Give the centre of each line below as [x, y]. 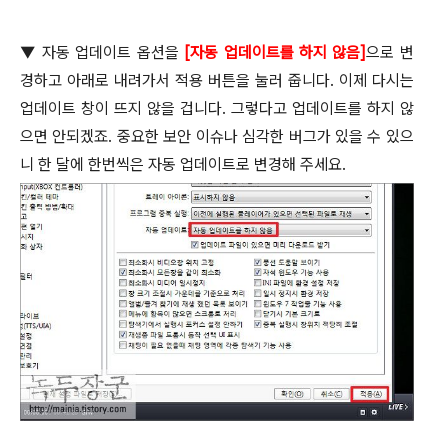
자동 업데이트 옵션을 [110, 53]
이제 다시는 [376, 81]
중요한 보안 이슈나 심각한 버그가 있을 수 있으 [265, 137]
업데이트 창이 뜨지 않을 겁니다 [121, 109]
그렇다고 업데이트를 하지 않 [322, 109]
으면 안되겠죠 [64, 137]
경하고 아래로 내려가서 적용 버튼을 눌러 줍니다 [175, 81]
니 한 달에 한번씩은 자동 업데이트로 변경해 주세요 [181, 165]
